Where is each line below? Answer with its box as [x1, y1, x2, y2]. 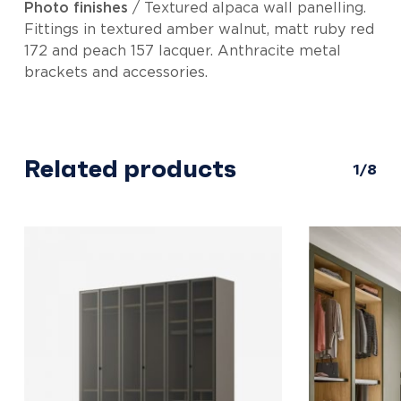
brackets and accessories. [24, 65, 209, 81]
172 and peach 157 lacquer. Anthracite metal [24, 44, 342, 59]
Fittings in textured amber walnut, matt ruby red [24, 22, 375, 38]
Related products [23, 153, 236, 185]
